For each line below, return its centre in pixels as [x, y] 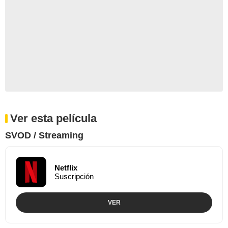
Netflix [66, 167]
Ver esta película [53, 118]
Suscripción [74, 176]
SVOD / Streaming [44, 135]
